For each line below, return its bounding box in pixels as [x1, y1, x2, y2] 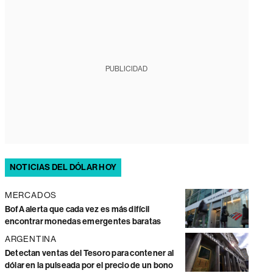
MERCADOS [4, 190, 57, 200]
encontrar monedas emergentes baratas [4, 216, 161, 227]
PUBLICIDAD [105, 65, 148, 74]
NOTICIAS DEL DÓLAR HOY [9, 162, 117, 173]
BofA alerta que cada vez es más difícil [4, 204, 150, 215]
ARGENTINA [4, 234, 57, 244]
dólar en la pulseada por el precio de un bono [4, 260, 174, 271]
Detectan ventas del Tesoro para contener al [4, 248, 174, 259]
